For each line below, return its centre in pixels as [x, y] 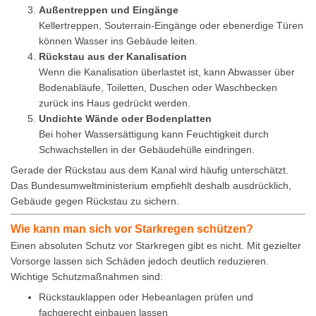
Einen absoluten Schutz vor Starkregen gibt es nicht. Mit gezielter [156, 246]
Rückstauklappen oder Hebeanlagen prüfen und [146, 297]
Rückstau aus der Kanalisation [113, 57]
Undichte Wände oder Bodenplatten [125, 119]
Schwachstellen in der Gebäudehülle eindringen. [147, 150]
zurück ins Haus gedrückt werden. [115, 103]
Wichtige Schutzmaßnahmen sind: [87, 277]
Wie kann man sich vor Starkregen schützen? [132, 229]
